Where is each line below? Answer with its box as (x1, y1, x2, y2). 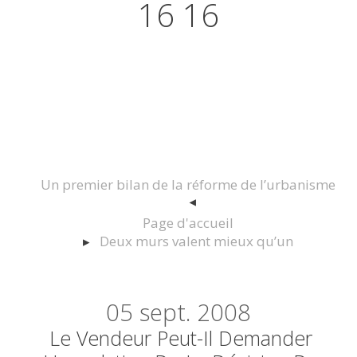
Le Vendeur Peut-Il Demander (49, 324, 313, 352)
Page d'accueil (142, 214, 233, 233)
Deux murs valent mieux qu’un (99, 232, 293, 251)
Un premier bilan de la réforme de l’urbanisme (40, 175, 335, 194)
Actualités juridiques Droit (43, 36, 314, 69)
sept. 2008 (139, 296, 251, 329)
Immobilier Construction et (36, 68, 321, 100)
